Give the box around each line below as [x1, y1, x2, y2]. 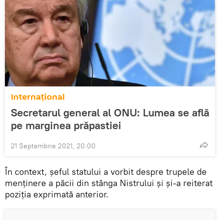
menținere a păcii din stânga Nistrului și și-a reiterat [5, 177, 213, 189]
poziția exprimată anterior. [5, 188, 109, 200]
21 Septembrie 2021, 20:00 [11, 141, 96, 150]
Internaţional [11, 90, 65, 103]
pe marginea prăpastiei [11, 118, 121, 132]
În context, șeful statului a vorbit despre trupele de [5, 165, 207, 177]
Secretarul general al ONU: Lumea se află [11, 105, 209, 119]
